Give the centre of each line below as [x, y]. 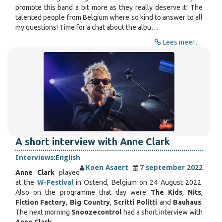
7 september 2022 [171, 167]
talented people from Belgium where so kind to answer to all [109, 17]
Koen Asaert [107, 167]
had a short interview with [162, 212]
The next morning [44, 212]
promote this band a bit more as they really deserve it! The [109, 7]
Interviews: [35, 158]
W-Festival [55, 182]
